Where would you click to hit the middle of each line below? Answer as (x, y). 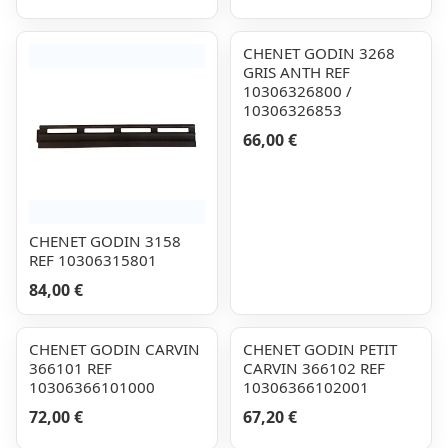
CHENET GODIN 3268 (319, 53)
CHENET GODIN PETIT (320, 349)
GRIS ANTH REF (296, 72)
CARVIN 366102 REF (314, 368)
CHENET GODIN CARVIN (114, 349)
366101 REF (70, 368)
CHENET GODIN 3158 (105, 241)
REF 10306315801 (93, 260)
